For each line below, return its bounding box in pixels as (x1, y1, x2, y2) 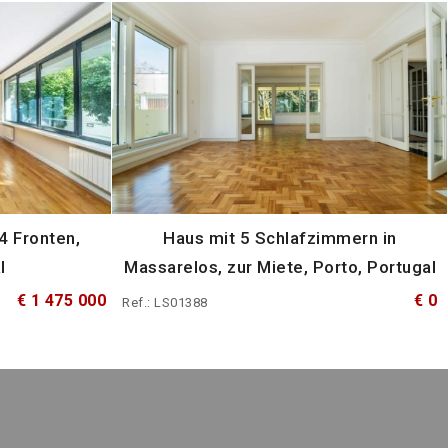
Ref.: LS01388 (122, 294, 208, 310)
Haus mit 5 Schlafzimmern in (163, 227, 397, 248)
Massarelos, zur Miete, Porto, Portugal (124, 256, 436, 277)
